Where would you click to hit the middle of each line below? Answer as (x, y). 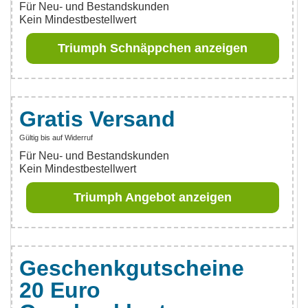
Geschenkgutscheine (132, 268)
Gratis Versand (97, 119)
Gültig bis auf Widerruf (56, 137)
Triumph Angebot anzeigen (152, 197)
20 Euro (60, 290)
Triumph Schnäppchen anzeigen (152, 48)
